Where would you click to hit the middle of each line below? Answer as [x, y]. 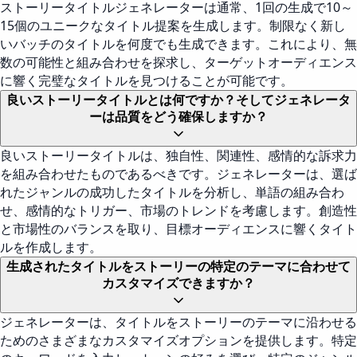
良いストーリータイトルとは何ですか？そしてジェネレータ [178, 100]
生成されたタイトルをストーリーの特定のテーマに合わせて [178, 267]
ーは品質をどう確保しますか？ [178, 117]
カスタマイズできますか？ [178, 283]
